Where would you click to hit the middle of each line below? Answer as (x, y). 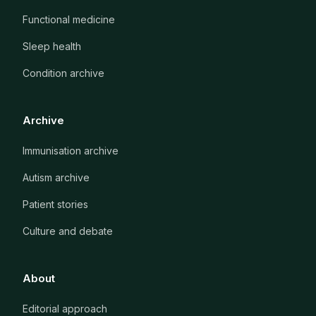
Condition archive (63, 73)
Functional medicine (69, 19)
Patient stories (55, 204)
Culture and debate (68, 231)
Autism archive (56, 177)
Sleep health (52, 46)
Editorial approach (65, 308)
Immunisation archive (71, 150)
